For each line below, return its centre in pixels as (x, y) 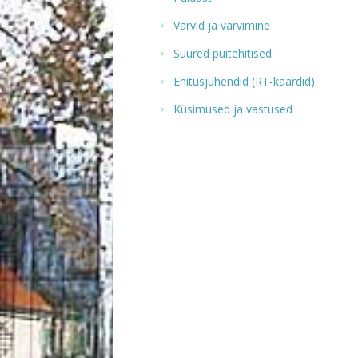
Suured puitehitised (223, 53)
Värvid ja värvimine (222, 25)
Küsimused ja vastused (233, 109)
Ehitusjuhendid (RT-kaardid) (244, 81)
